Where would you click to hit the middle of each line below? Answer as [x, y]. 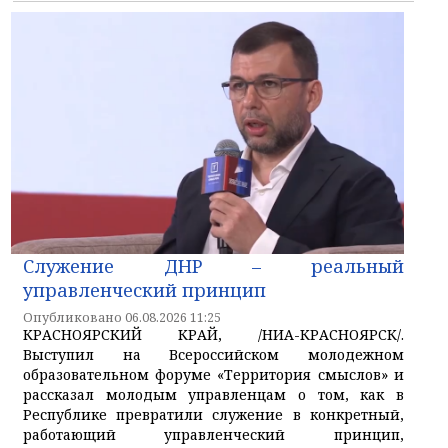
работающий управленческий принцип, [213, 434]
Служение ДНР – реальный [213, 265]
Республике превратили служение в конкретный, [213, 414]
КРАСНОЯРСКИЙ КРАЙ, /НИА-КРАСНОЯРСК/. [213, 334]
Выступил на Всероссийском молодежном [213, 354]
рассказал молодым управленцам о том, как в [213, 394]
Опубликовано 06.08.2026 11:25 [122, 317]
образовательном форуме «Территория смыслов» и [213, 374]
